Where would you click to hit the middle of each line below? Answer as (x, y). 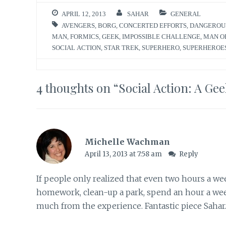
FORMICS (84, 36)
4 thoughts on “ (77, 88)
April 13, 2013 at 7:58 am (124, 154)
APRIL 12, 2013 (84, 14)
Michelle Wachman (127, 142)
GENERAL (185, 14)
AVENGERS (78, 25)
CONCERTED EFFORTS (153, 25)
